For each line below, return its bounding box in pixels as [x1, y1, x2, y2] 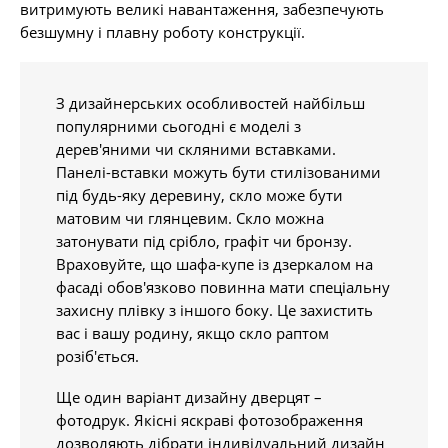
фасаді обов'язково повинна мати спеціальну [56, 277, 390, 297]
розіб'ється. [56, 346, 139, 366]
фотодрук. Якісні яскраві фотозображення [56, 410, 363, 430]
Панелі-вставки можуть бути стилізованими [56, 162, 381, 182]
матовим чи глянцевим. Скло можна [56, 208, 324, 228]
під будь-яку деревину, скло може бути [56, 185, 343, 205]
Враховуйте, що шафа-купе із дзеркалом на [56, 254, 373, 274]
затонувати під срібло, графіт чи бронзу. [56, 231, 352, 251]
